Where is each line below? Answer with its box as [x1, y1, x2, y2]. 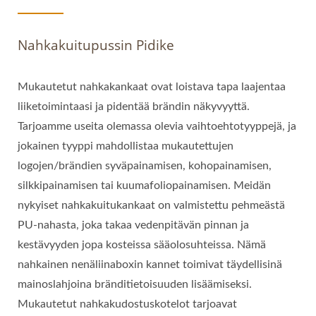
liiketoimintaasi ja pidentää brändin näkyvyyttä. [18, 101, 250, 112]
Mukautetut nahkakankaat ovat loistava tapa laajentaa [18, 81, 286, 92]
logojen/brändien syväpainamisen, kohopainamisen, [18, 160, 272, 171]
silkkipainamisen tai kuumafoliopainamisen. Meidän [18, 180, 271, 191]
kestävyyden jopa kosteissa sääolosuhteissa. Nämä [18, 239, 266, 250]
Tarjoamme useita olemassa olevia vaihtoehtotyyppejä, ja [18, 121, 296, 132]
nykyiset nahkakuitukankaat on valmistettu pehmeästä [18, 200, 285, 211]
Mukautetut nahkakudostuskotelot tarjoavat [18, 298, 237, 310]
